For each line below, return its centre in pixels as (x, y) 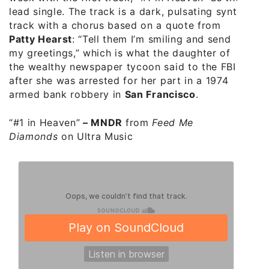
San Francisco (160, 94)
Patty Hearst (41, 39)
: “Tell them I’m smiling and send (152, 39)
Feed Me (173, 122)
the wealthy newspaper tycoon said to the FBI (122, 66)
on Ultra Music (95, 136)
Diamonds (34, 136)
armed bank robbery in (67, 94)
